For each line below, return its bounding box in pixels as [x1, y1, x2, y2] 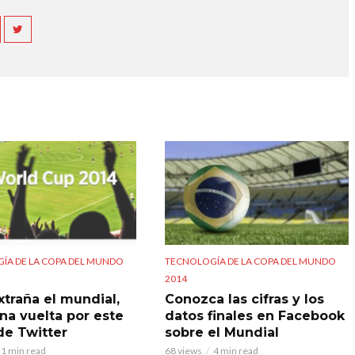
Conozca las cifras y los [164, 291, 324, 307]
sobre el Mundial [164, 324, 279, 340]
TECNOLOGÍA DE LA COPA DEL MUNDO [164, 254, 336, 267]
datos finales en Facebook [164, 307, 345, 323]
